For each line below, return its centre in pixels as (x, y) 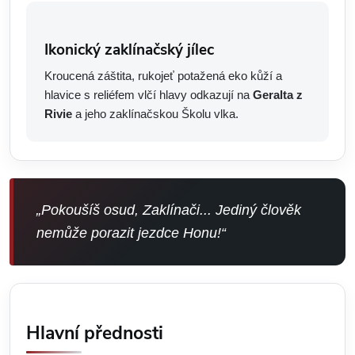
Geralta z (278, 95)
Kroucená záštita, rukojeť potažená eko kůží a (163, 76)
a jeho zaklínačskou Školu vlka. (155, 114)
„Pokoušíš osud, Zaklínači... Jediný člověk (169, 210)
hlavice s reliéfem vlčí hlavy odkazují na (149, 95)
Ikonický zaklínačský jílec (129, 50)
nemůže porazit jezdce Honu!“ (131, 233)
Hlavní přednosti (95, 333)
